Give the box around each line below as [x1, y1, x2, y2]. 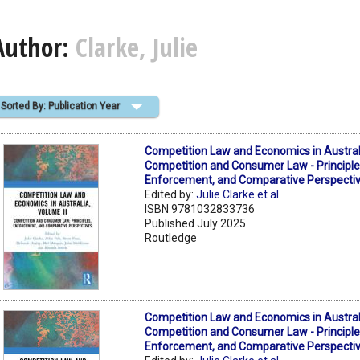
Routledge [145, 231, 198, 244]
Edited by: [145, 187, 197, 201]
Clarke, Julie [76, 30, 198, 65]
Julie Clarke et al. [196, 187, 282, 201]
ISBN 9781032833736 [145, 202, 256, 215]
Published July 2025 [145, 216, 247, 230]
